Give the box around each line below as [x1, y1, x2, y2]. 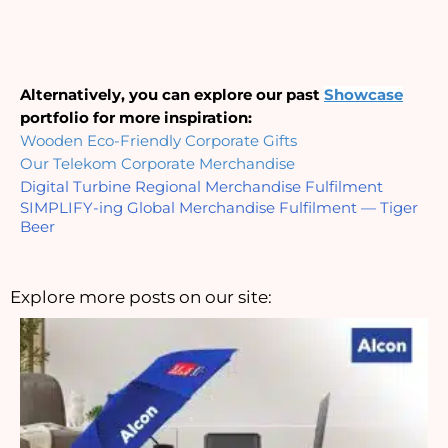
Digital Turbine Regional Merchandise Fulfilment [20, 178, 383, 197]
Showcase [324, 86, 403, 105]
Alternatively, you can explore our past [20, 86, 324, 105]
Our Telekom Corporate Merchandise [20, 155, 295, 174]
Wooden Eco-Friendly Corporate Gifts [20, 132, 297, 151]
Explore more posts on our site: [10, 287, 272, 308]
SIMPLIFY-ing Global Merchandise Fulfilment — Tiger [20, 199, 418, 218]
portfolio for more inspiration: [20, 109, 252, 128]
